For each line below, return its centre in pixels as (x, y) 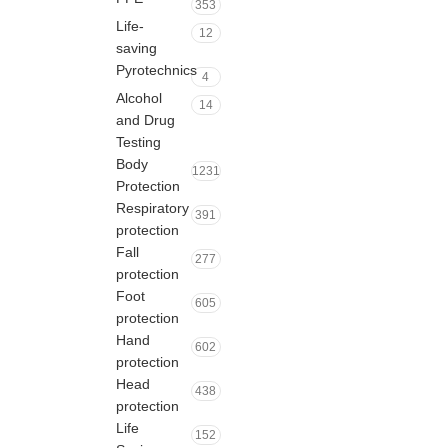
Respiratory (152, 208)
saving (136, 48)
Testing (138, 142)
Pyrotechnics (156, 70)
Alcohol (138, 98)
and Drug (145, 120)
